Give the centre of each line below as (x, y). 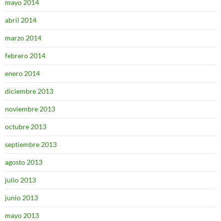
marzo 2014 (23, 38)
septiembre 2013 (31, 144)
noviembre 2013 (30, 109)
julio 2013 (20, 180)
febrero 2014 (25, 55)
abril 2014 (21, 20)
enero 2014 (22, 73)
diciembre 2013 (29, 91)
